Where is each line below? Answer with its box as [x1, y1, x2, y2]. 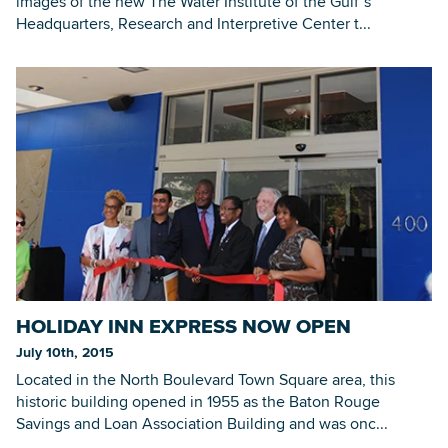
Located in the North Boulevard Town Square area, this [16, 367, 395, 391]
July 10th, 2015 [16, 341, 114, 362]
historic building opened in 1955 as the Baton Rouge [16, 389, 380, 413]
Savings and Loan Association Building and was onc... [16, 411, 388, 435]
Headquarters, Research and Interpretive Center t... [16, 11, 371, 35]
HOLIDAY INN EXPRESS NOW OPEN [16, 310, 351, 341]
